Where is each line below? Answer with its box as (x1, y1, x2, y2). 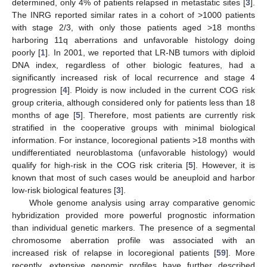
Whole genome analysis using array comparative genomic (29, 197, 255, 207)
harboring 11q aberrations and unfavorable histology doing (12, 35, 255, 45)
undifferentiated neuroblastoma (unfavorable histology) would (12, 147, 255, 157)
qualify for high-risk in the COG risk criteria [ (12, 160, 189, 170)
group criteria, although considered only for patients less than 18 (12, 97, 255, 107)
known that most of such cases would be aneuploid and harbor (12, 172, 255, 182)
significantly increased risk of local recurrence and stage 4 (12, 72, 255, 82)
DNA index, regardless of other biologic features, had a (12, 60, 255, 70)
